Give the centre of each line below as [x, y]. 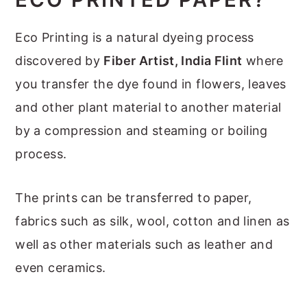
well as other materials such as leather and [144, 245]
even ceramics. [61, 268]
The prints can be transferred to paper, [134, 198]
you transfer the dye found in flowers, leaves [151, 84]
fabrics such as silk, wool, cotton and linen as [152, 221]
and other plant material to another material [148, 108]
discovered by [60, 61]
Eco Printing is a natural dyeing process [135, 38]
